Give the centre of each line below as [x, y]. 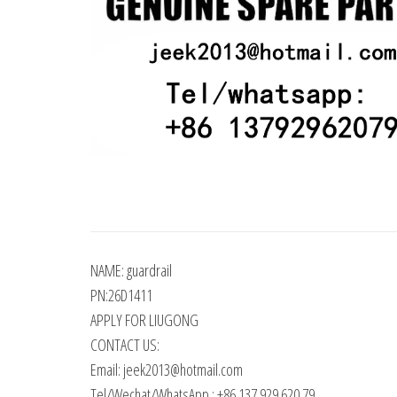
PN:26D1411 [121, 295]
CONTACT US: [125, 344]
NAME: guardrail [131, 270]
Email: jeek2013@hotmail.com [167, 369]
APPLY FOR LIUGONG [144, 319]
